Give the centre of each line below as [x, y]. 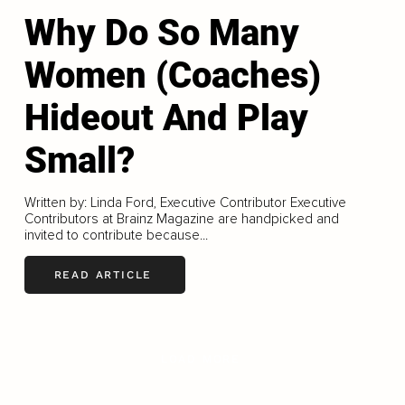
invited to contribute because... [116, 235]
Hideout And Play [166, 118]
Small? [79, 160]
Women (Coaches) [172, 75]
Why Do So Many [161, 33]
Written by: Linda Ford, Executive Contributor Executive [185, 202]
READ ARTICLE [103, 275]
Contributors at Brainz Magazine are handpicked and [181, 218]
